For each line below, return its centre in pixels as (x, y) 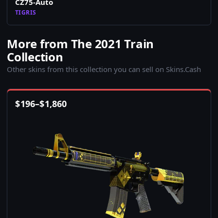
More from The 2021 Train (81, 44)
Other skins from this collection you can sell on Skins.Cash (104, 69)
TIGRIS (26, 12)
